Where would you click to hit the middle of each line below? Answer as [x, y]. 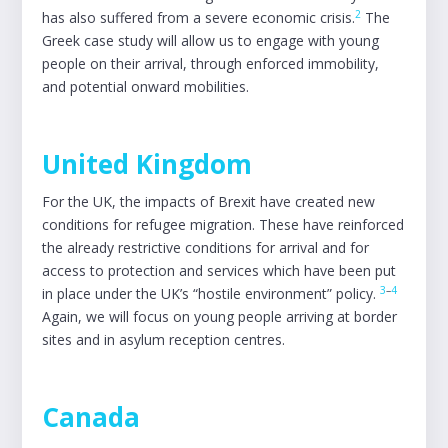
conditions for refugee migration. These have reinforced [223, 224]
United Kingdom [147, 164]
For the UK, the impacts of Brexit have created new [209, 201]
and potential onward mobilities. [148, 86]
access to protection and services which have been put [219, 270]
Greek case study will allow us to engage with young [211, 40]
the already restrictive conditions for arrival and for [206, 247]
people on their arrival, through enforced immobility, [211, 63]
